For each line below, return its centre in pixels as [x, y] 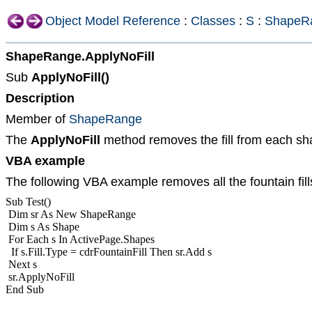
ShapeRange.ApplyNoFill [80, 56]
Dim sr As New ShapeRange [71, 214]
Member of [37, 119]
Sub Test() [28, 202]
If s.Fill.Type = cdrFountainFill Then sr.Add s [109, 252]
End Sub [25, 289]
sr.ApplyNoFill [40, 277]
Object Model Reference [113, 21]
